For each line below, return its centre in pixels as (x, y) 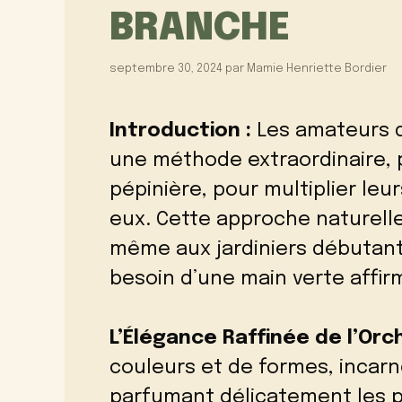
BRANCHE (200, 30)
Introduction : (180, 131)
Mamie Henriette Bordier (317, 68)
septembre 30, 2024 (166, 68)
